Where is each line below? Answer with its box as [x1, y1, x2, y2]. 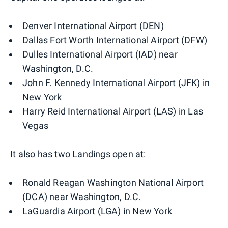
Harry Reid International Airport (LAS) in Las [22, 105, 204, 117]
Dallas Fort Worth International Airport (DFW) [22, 34, 207, 45]
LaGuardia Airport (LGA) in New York [22, 205, 172, 216]
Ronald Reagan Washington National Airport [22, 177, 204, 188]
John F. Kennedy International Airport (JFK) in [22, 77, 210, 88]
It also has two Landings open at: [10, 148, 146, 159]
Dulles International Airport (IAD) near [22, 48, 178, 60]
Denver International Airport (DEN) [22, 20, 164, 31]
